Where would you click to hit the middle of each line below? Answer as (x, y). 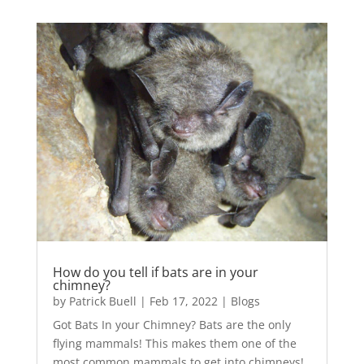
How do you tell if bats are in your (155, 273)
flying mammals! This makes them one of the (174, 344)
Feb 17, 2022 (183, 301)
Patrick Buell (102, 301)
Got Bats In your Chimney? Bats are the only (171, 325)
